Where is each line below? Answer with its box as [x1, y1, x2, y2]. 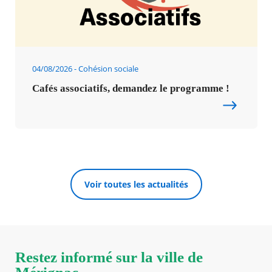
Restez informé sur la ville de [15, 249, 203, 265]
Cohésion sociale [76, 64, 138, 74]
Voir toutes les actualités [84, 178, 188, 190]
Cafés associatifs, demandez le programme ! [32, 83, 229, 94]
